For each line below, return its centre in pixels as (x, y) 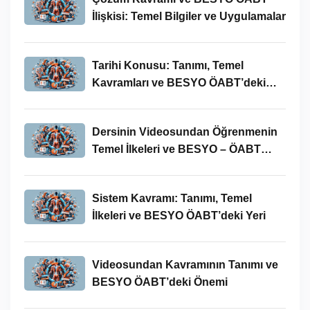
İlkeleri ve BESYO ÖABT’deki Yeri (179, 215)
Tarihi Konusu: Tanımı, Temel (167, 65)
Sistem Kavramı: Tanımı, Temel (172, 198)
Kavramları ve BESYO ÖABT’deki (179, 82)
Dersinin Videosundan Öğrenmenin (184, 131)
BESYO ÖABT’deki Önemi (159, 282)
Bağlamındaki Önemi (146, 166)
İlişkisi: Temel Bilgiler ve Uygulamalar (189, 16)
